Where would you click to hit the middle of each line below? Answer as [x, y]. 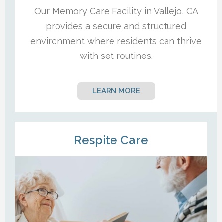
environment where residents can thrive [116, 41]
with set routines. [116, 56]
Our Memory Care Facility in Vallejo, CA [116, 11]
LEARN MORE [116, 91]
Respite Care [111, 140]
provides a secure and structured [116, 26]
